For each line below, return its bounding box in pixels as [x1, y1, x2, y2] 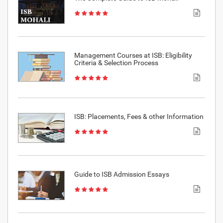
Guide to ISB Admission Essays [74, 170, 169, 178]
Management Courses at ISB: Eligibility [74, 51, 192, 60]
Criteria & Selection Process [74, 59, 158, 67]
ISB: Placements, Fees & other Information [74, 112, 204, 121]
